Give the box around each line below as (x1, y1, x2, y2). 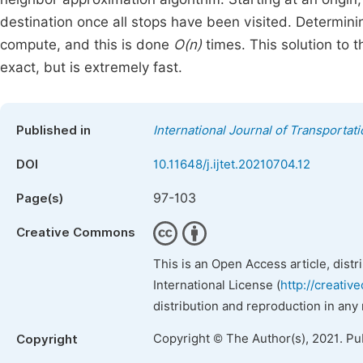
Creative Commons (16, 225, 135, 240)
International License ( (153, 278, 280, 293)
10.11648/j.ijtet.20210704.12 (153, 157, 310, 172)
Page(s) (16, 191, 63, 206)
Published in (16, 123, 91, 138)
